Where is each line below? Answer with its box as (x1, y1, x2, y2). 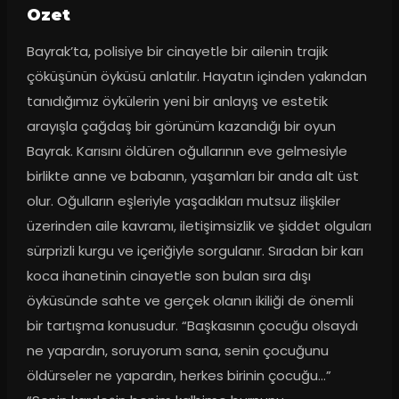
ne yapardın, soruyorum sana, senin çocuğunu (26, 340, 329, 360)
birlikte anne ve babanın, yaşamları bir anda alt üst (26, 166, 359, 185)
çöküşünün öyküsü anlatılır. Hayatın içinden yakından (26, 66, 367, 85)
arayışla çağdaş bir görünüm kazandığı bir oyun (26, 116, 336, 135)
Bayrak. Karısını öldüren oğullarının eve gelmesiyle (26, 141, 347, 160)
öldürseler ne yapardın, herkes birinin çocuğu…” (26, 365, 331, 385)
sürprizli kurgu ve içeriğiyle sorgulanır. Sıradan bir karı (26, 240, 363, 260)
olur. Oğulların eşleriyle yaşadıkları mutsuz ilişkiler (26, 191, 340, 210)
